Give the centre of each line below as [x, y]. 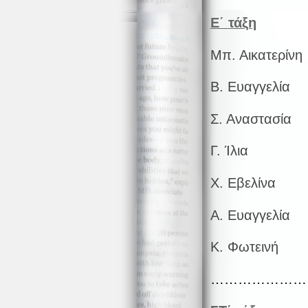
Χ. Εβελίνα [243, 183]
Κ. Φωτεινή [244, 247]
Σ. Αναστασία [251, 119]
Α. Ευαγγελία [250, 215]
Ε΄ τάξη [233, 22]
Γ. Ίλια [229, 151]
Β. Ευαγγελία [250, 87]
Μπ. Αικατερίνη [256, 55]
